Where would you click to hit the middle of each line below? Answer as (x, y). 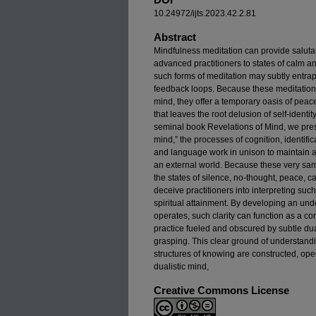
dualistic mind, (181, 267)
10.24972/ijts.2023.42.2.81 (205, 13)
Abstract (175, 37)
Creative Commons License (221, 290)
